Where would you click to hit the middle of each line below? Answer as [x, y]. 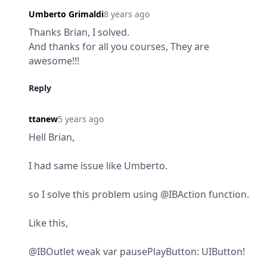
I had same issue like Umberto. [98, 166]
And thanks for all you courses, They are [119, 46]
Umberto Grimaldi [66, 14]
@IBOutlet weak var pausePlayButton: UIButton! [137, 252]
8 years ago [127, 14]
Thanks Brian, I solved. [79, 32]
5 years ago [81, 119]
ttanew [43, 119]
